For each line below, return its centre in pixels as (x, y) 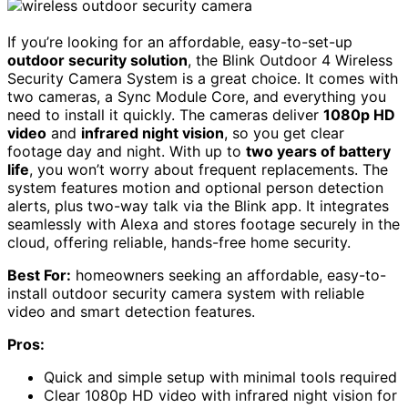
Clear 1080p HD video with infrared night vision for (220, 396)
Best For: (39, 275)
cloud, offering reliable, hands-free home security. (179, 243)
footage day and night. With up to (127, 152)
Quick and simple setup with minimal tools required (220, 377)
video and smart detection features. (131, 312)
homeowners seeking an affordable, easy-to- (229, 275)
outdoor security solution (97, 61)
